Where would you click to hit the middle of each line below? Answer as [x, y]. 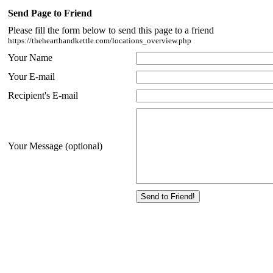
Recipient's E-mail [43, 95]
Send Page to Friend [50, 13]
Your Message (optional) [55, 146]
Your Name [31, 58]
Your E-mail [31, 76]
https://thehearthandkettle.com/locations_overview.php [100, 41]
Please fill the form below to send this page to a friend [111, 30]
